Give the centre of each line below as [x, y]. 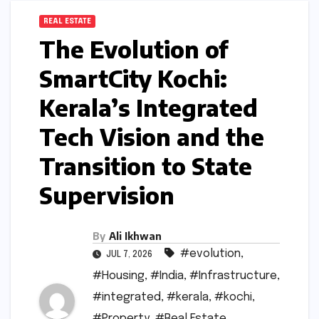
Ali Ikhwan [135, 236]
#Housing [119, 276]
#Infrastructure [233, 276]
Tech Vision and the [152, 137]
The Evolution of [134, 49]
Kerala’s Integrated [148, 108]
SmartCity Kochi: [133, 79]
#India [167, 276]
